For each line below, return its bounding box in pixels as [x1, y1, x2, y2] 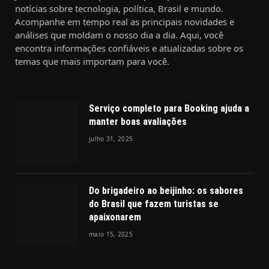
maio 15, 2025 [89, 229, 133, 238]
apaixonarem [89, 211, 146, 223]
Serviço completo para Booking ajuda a [89, 102, 249, 114]
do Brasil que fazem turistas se [89, 198, 219, 210]
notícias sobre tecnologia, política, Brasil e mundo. [15, 2, 223, 14]
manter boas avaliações [89, 115, 187, 127]
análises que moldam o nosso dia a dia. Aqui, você [15, 28, 223, 41]
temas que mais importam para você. [15, 55, 169, 67]
